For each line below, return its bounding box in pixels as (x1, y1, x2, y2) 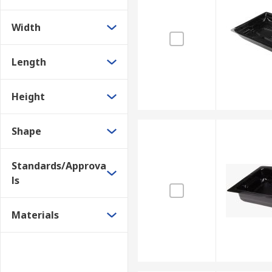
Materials (12, 208, 59, 222)
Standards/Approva (12, 159, 106, 172)
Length (12, 55, 46, 69)
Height (12, 90, 45, 103)
